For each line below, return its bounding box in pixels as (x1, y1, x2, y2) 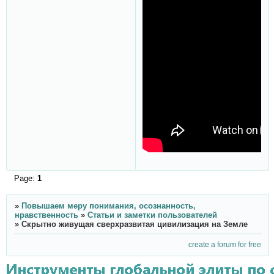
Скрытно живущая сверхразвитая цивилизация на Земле (21, 219, 248, 229)
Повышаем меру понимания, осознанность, (21, 201, 196, 210)
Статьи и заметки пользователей (87, 210, 217, 220)
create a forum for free (188, 240, 262, 249)
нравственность (14, 210, 78, 220)
